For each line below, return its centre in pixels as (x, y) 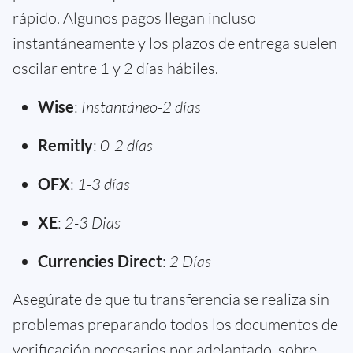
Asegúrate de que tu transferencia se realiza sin (171, 299)
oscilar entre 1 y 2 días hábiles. (115, 68)
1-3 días (104, 184)
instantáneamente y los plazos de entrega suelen (175, 43)
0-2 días (126, 145)
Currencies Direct (100, 260)
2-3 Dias (93, 222)
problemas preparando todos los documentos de (175, 324)
